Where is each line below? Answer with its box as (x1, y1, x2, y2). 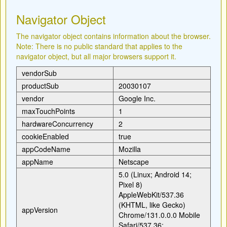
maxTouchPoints (22, 106, 75, 116)
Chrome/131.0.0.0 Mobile (119, 210, 200, 220)
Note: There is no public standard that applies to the (16, 41, 182, 51)
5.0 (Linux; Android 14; (119, 169, 192, 179)
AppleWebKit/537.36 (119, 190, 184, 200)
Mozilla (119, 144, 143, 154)
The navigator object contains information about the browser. (16, 31, 211, 41)
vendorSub (22, 68, 57, 78)
